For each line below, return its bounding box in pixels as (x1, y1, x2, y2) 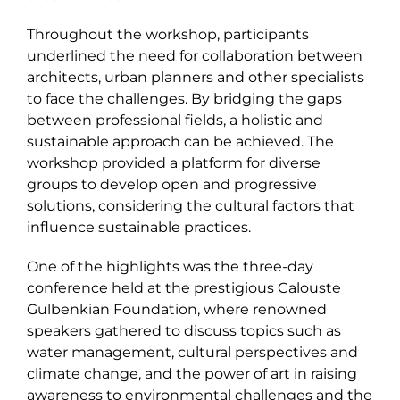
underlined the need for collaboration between (27, 47, 362, 65)
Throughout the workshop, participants (27, 26, 309, 44)
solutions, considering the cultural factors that (27, 197, 354, 215)
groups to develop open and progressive (27, 176, 317, 194)
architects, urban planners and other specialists (27, 69, 364, 87)
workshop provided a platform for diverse (27, 154, 321, 172)
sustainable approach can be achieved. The (27, 133, 334, 151)
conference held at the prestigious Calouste (27, 279, 341, 297)
